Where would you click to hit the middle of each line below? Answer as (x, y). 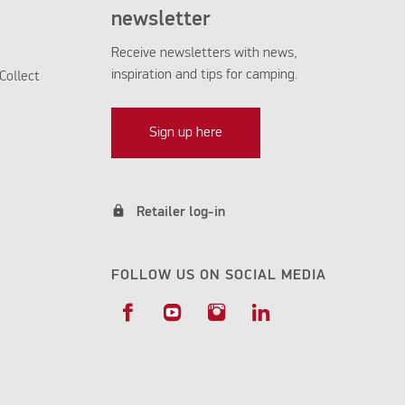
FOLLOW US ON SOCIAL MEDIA (218, 276)
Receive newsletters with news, (204, 54)
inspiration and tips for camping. (206, 75)
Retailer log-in (180, 213)
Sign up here (185, 133)
